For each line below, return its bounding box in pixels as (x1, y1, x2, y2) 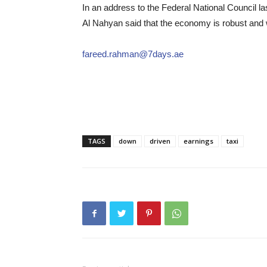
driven (150, 136, 170, 145)
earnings (184, 136, 213, 145)
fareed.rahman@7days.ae (82, 49, 184, 59)
